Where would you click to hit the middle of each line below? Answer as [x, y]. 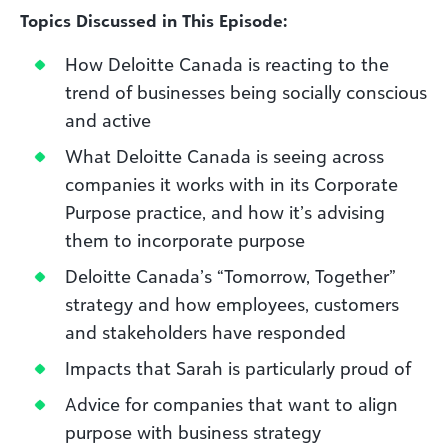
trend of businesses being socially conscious [246, 92]
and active [108, 120]
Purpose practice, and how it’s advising [225, 212]
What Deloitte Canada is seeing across [224, 156]
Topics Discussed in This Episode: [153, 21]
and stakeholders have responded [205, 332]
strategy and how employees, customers [232, 304]
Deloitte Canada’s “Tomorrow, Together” [230, 276]
